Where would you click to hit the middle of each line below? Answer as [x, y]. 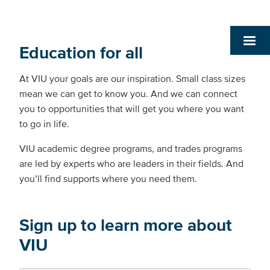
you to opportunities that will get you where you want [132, 109]
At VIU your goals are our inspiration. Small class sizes [132, 79]
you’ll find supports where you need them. [109, 179]
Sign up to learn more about [126, 225]
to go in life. [46, 124]
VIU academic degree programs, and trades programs [131, 149]
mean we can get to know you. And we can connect [128, 94]
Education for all [83, 53]
